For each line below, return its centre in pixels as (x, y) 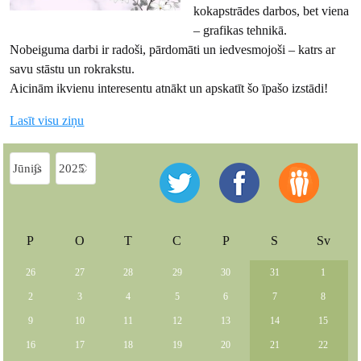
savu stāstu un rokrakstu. (73, 69)
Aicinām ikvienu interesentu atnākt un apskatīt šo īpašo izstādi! (169, 89)
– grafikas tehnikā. (240, 31)
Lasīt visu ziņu (47, 121)
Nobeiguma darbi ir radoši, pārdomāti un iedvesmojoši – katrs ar (173, 50)
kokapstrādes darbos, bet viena (271, 11)
